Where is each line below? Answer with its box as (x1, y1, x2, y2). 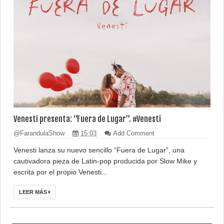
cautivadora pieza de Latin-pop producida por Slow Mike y (13, 156, 197, 165)
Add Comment (113, 129, 154, 137)
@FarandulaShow (13, 129, 66, 137)
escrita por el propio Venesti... (13, 167, 107, 176)
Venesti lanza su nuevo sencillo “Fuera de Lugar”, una (13, 145, 184, 154)
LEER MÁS (19, 188, 48, 195)
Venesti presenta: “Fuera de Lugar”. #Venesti (13, 114, 161, 124)
